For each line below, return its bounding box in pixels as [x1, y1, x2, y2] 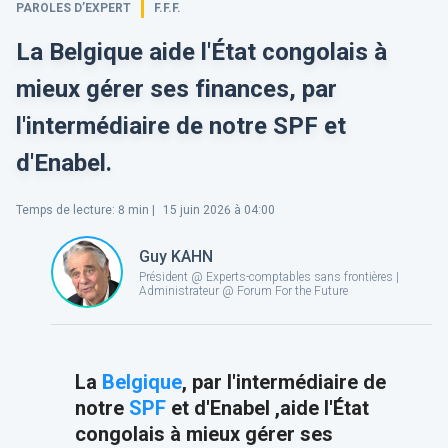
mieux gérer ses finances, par [16, 75, 337, 103]
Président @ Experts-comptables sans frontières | [138, 269, 399, 284]
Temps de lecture [16, 203, 112, 217]
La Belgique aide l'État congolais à [16, 38, 387, 66]
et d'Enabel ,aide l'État [165, 396, 369, 420]
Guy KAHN [138, 246, 213, 266]
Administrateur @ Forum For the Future [138, 283, 348, 298]
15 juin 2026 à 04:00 [160, 203, 275, 217]
